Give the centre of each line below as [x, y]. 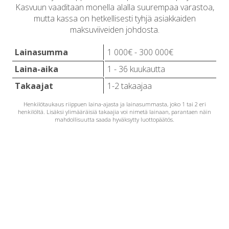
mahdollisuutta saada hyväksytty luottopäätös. [114, 119]
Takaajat [34, 86]
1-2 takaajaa [130, 86]
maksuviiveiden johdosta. [114, 29]
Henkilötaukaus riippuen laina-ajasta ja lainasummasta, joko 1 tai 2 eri [114, 104]
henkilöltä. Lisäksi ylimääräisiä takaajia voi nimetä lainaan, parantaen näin [114, 112]
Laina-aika [37, 69]
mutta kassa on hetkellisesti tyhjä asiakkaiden [114, 18]
